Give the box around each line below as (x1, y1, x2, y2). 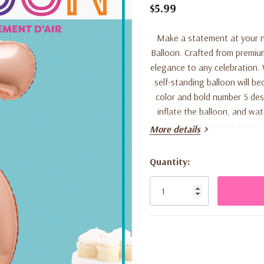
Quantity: (150, 156, 190, 167)
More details (150, 123, 200, 135)
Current (150, 164, 182, 176)
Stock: (150, 180, 176, 192)
